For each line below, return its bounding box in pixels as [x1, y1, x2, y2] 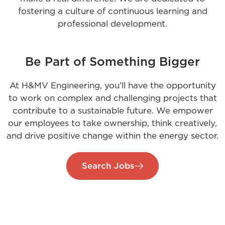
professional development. [58, 20, 167, 29]
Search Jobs [82, 162, 135, 171]
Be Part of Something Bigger [25, 56, 200, 69]
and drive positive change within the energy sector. [7, 132, 218, 141]
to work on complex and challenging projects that [8, 94, 217, 103]
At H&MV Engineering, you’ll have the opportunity [9, 81, 216, 90]
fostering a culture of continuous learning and [18, 7, 207, 16]
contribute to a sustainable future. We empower [12, 106, 213, 116]
